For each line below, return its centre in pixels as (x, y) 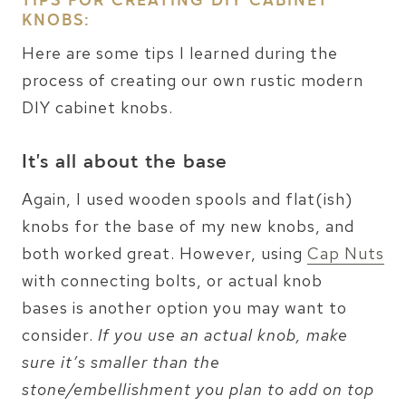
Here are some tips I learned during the (180, 53)
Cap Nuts (346, 254)
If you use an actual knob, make (221, 335)
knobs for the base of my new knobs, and (188, 227)
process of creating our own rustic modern (193, 81)
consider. (58, 335)
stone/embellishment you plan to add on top (198, 390)
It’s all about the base (125, 164)
